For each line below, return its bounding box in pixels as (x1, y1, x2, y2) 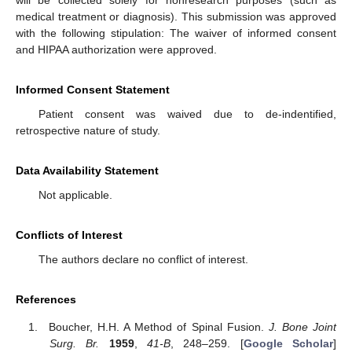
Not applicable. (38, 189, 112, 202)
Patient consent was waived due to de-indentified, (38, 108, 336, 121)
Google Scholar (243, 336, 334, 350)
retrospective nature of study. (16, 124, 160, 137)
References (16, 293, 76, 306)
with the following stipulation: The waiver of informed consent (16, 27, 336, 40)
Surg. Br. (49, 336, 100, 350)
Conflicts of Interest (16, 229, 123, 242)
